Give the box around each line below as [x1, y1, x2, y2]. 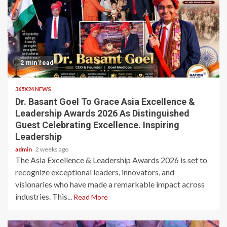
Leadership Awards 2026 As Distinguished [15, 108, 190, 119]
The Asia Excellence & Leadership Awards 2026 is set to [15, 155, 207, 165]
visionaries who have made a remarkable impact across [15, 179, 205, 189]
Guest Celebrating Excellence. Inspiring [15, 120, 179, 130]
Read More [73, 193, 108, 201]
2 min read [20, 59, 53, 66]
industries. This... [15, 192, 73, 201]
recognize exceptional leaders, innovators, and [15, 167, 174, 177]
